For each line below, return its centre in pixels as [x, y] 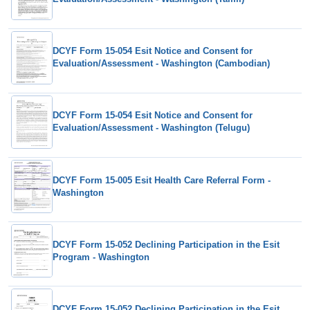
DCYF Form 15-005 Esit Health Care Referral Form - [162, 180]
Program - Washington [101, 257]
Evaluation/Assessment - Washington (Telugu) [151, 128]
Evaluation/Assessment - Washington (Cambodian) [161, 64]
